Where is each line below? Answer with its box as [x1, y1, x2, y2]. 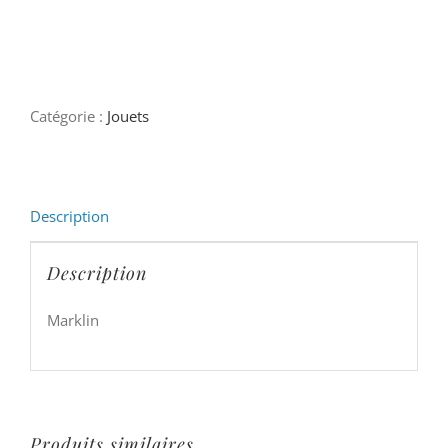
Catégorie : [30, 106, 107, 127]
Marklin [46, 309, 99, 330]
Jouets [107, 106, 149, 127]
